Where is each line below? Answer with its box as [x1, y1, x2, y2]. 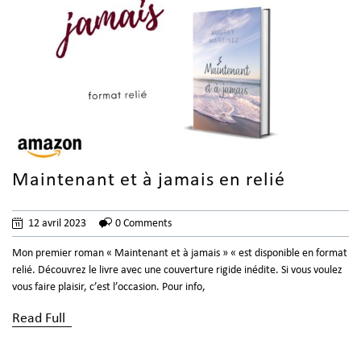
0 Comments [115, 217, 172, 230]
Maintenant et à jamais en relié [12, 170, 285, 190]
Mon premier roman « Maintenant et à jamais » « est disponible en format [12, 247, 347, 259]
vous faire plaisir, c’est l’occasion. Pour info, [12, 280, 205, 293]
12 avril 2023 [28, 217, 86, 230]
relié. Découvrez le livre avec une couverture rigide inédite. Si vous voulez [12, 263, 342, 276]
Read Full [12, 310, 65, 326]
